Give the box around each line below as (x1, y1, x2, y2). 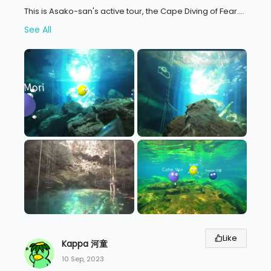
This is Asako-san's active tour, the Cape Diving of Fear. (24, 5, 239, 18)
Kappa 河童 (62, 238, 108, 250)
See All (24, 24, 51, 36)
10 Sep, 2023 (62, 254, 104, 264)
